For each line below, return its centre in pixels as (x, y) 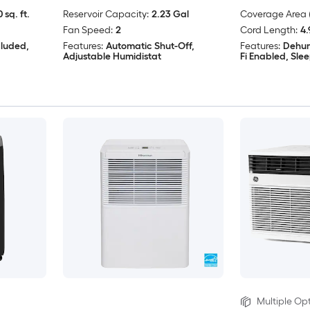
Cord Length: (268, 30)
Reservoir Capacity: (106, 14)
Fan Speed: (88, 30)
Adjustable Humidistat (112, 56)
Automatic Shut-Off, (150, 46)
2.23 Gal (170, 14)
